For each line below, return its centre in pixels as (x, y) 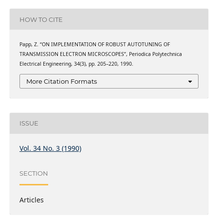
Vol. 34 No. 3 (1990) (50, 148)
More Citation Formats (62, 81)
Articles (31, 200)
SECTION (34, 173)
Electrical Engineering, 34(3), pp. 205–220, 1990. (76, 64)
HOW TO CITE (41, 19)
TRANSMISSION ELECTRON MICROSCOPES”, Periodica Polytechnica (100, 54)
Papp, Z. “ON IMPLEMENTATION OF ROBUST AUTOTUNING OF (94, 45)
